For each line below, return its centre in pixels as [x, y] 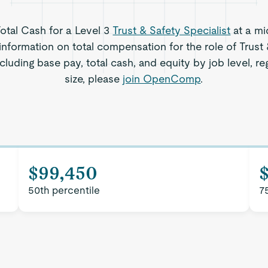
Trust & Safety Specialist [172, 30]
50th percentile [64, 190]
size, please [94, 79]
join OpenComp [162, 79]
